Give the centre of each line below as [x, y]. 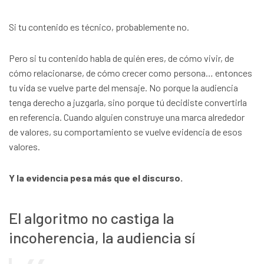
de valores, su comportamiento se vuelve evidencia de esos [126, 132]
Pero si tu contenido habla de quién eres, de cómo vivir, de [121, 58]
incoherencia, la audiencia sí [102, 237]
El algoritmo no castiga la [92, 217]
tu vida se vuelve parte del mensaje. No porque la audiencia [123, 88]
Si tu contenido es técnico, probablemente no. [99, 27]
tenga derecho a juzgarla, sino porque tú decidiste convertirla [128, 103]
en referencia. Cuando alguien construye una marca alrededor [127, 117]
